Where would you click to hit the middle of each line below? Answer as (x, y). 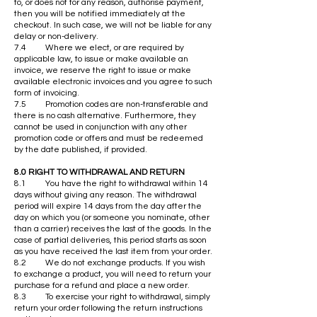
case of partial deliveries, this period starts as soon (110, 240)
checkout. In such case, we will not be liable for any (113, 25)
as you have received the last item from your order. (113, 251)
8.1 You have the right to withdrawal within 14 (111, 183)
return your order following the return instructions (108, 308)
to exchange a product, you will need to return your (113, 274)
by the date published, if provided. (81, 149)
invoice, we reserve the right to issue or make (103, 70)
